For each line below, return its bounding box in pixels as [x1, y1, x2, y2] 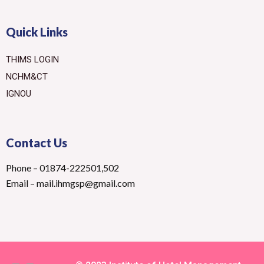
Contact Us [6, 136, 67, 150]
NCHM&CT [6, 71, 48, 82]
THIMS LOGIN [6, 54, 59, 65]
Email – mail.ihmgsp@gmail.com [6, 177, 135, 189]
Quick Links [6, 25, 68, 39]
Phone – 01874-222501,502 [6, 162, 119, 174]
